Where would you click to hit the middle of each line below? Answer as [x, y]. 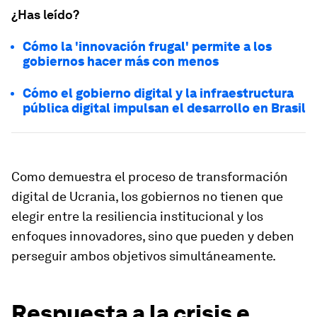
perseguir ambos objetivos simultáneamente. [144, 256]
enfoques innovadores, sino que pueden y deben [153, 236]
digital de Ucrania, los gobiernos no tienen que [147, 196]
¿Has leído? [45, 15]
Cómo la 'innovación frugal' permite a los [147, 46]
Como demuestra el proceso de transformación [150, 177]
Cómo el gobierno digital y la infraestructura [158, 93]
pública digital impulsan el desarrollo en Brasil [164, 108]
